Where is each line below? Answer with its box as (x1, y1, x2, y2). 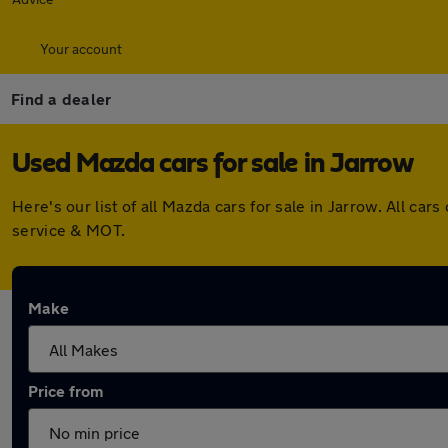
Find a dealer (11, 89, 112, 108)
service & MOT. (12, 220, 126, 239)
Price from (28, 381, 103, 400)
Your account (40, 40, 122, 57)
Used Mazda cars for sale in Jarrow (12, 150, 414, 178)
